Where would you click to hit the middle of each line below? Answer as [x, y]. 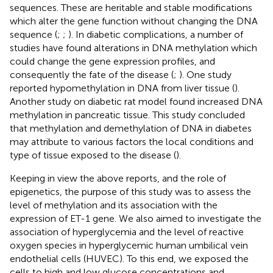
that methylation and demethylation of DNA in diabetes [131, 128]
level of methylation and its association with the [114, 205]
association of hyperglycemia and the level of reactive [127, 232]
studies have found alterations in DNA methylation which [133, 48]
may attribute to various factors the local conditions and [132, 141]
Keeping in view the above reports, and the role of [118, 178]
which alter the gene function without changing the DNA [134, 21]
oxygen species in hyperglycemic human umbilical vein [129, 245]
